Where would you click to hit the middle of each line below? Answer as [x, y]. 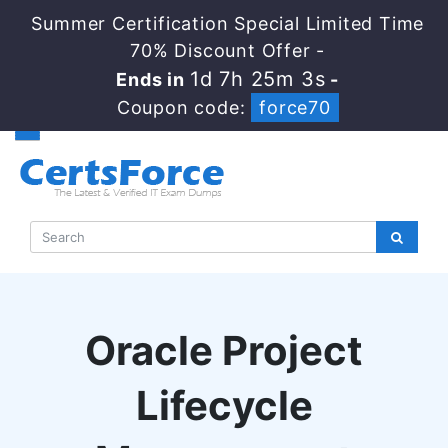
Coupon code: [184, 107]
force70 [295, 107]
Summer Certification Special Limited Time [228, 23]
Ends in [153, 79]
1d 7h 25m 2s [257, 79]
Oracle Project [224, 350]
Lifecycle [224, 405]
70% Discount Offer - [228, 50]
